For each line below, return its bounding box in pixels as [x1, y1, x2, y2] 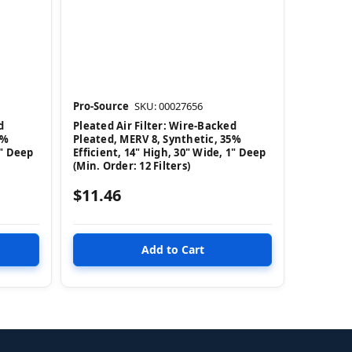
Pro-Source [73, 98, 129, 113]
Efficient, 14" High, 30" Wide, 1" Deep [73, 145, 266, 159]
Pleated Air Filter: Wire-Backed [73, 118, 236, 133]
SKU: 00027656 [134, 98, 203, 113]
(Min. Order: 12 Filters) [73, 158, 190, 173]
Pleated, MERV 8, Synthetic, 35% [73, 131, 241, 146]
